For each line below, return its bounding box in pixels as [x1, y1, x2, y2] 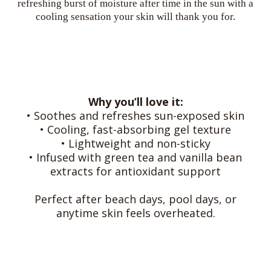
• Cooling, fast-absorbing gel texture [40, 122, 231, 137]
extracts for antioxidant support [50, 163, 221, 178]
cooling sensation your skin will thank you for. [36, 10, 235, 22]
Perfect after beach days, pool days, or [34, 191, 237, 206]
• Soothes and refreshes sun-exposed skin [27, 108, 244, 123]
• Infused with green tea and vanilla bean [29, 149, 242, 165]
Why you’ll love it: [88, 94, 183, 109]
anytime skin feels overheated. [56, 205, 215, 220]
